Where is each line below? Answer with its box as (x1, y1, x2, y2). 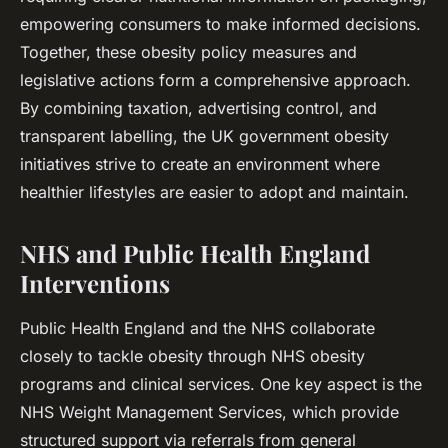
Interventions (20, 267, 170, 300)
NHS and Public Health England (20, 237, 370, 270)
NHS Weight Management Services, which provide (20, 402, 399, 423)
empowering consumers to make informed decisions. (20, 14, 421, 35)
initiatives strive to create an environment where (20, 154, 380, 175)
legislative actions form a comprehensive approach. (20, 70, 411, 91)
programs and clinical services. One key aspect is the (20, 374, 422, 395)
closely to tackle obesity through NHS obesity (20, 346, 365, 367)
